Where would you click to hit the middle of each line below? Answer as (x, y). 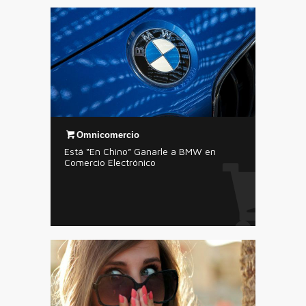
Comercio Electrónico (110, 162)
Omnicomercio (108, 135)
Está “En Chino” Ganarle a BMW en (140, 151)
